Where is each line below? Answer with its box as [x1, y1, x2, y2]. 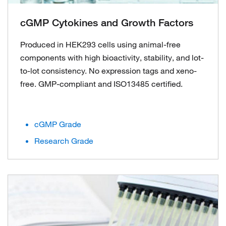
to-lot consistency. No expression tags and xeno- [20, 66, 197, 76]
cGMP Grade [34, 119, 81, 129]
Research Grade [34, 136, 93, 146]
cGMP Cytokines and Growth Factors [20, 17, 193, 29]
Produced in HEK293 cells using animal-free [20, 39, 181, 49]
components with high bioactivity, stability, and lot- [20, 52, 204, 63]
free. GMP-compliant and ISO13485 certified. [20, 79, 183, 89]
